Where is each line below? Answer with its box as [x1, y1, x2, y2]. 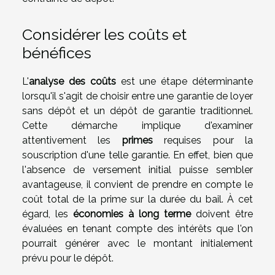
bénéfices [22, 44, 91, 63]
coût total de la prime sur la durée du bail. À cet [22, 193, 253, 206]
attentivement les [22, 134, 122, 147]
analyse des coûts [29, 76, 116, 88]
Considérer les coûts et [22, 25, 187, 44]
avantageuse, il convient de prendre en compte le [22, 179, 253, 191]
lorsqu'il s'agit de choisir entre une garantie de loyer [22, 90, 253, 103]
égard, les [22, 208, 73, 220]
